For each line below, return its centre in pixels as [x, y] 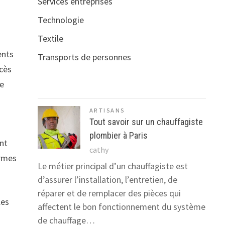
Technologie [61, 20]
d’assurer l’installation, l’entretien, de [107, 180]
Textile [50, 39]
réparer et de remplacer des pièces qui [109, 193]
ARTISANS [107, 110]
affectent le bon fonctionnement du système [121, 207]
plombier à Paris [118, 136]
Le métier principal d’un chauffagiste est [113, 166]
